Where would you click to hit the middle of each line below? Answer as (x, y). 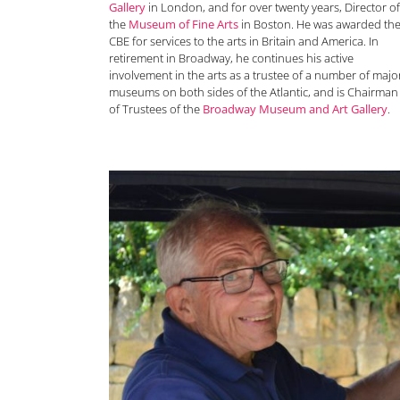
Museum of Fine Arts (183, 25)
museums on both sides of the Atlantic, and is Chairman (254, 92)
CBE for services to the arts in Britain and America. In (244, 42)
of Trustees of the (156, 109)
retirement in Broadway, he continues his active (231, 58)
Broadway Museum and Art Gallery (295, 109)
